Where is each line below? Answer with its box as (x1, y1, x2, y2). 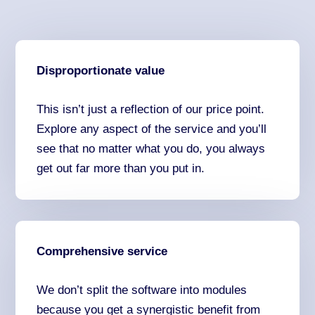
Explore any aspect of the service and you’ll (37, 122, 267, 136)
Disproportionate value (37, 64, 165, 78)
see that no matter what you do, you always (37, 142, 266, 156)
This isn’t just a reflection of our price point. (37, 103, 265, 117)
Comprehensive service (37, 245, 168, 259)
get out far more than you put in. (37, 162, 205, 176)
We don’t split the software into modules (37, 283, 247, 297)
